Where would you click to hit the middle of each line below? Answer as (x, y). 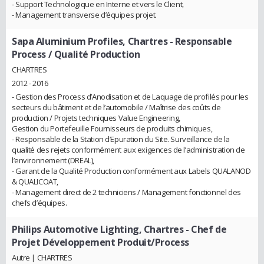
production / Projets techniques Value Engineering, (96, 118)
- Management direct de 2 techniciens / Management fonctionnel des (126, 192)
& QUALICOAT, (35, 182)
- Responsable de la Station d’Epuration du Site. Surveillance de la (121, 139)
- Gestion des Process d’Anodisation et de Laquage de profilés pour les (130, 97)
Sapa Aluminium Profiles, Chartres (90, 42)
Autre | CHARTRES (42, 257)
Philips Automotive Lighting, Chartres (98, 230)
